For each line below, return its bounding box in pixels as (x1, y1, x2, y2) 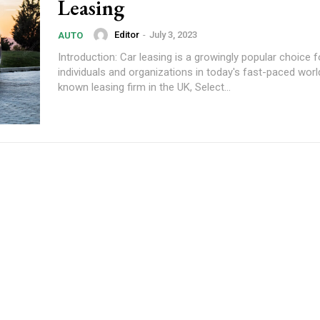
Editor (114, 29, 139, 40)
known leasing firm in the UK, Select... (58, 80, 231, 94)
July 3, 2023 (149, 29, 197, 40)
